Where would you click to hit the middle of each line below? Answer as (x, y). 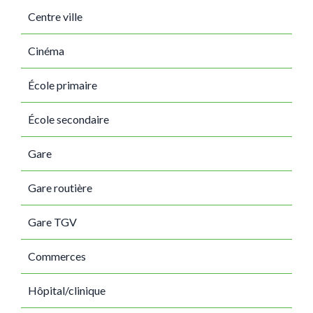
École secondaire (68, 119)
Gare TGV (52, 222)
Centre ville (55, 16)
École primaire (63, 85)
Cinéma (46, 51)
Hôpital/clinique (67, 290)
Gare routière (60, 188)
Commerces (57, 256)
